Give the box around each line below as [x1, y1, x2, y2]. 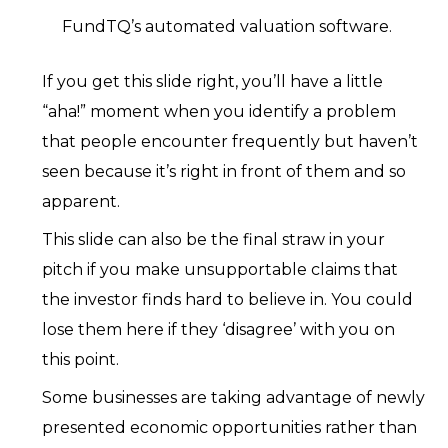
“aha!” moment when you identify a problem [42, 102, 397, 122]
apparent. [42, 192, 121, 212]
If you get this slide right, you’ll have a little [42, 72, 384, 92]
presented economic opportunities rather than [42, 418, 418, 438]
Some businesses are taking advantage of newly [42, 388, 426, 408]
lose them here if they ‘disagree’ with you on [42, 320, 396, 340]
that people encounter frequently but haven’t [42, 132, 419, 152]
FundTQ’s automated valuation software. [62, 17, 393, 37]
